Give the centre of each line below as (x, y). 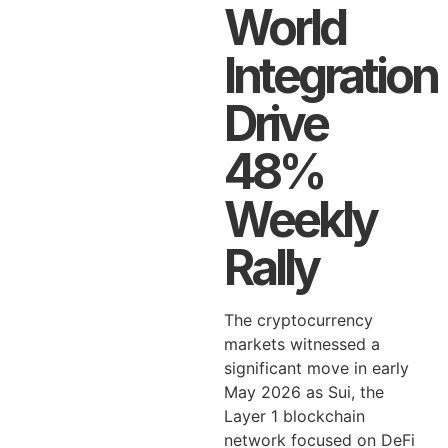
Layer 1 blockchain (294, 416)
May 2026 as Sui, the (304, 392)
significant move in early (316, 368)
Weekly (300, 219)
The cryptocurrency (298, 320)
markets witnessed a (302, 344)
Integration (330, 75)
